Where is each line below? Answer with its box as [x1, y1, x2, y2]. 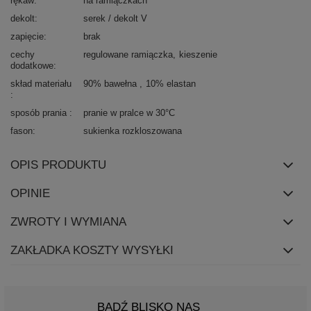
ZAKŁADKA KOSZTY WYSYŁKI [10, 244, 174, 258]
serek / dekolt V [83, 13, 147, 24]
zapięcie [10, 31, 44, 42]
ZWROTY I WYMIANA [10, 215, 126, 229]
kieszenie [179, 49, 217, 60]
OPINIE [10, 187, 50, 201]
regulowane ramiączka [83, 49, 173, 60]
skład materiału [10, 78, 72, 90]
